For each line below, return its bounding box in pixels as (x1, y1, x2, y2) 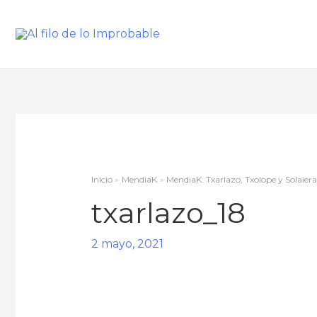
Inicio (91, 174, 113, 185)
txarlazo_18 (91, 195, 246, 231)
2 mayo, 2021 (91, 237, 163, 251)
